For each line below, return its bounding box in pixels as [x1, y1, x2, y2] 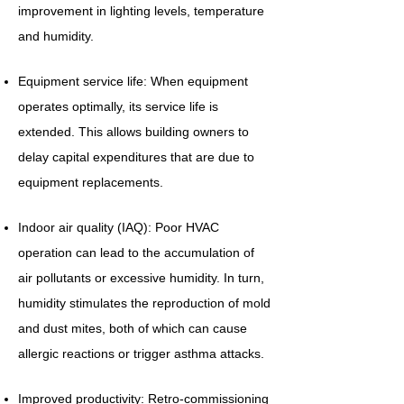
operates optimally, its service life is [18, 99, 218, 114]
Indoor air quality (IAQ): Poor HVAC [18, 220, 219, 234]
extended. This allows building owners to [18, 124, 249, 139]
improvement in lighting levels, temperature [18, 4, 264, 18]
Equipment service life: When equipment [18, 74, 248, 88]
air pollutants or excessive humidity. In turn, [18, 271, 264, 285]
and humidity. [18, 29, 94, 43]
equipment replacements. [18, 175, 163, 189]
